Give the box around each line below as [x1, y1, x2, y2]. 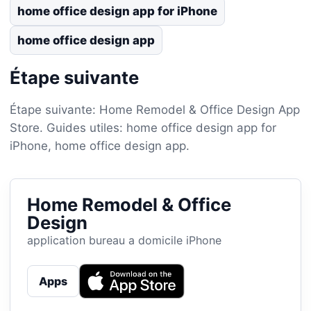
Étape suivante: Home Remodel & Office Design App [10, 102, 300, 117]
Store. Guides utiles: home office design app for [10, 120, 276, 135]
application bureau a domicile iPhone [27, 233, 221, 247]
